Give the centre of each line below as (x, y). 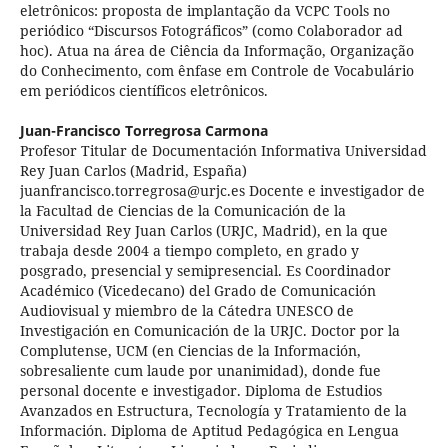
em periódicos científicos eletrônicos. (143, 91)
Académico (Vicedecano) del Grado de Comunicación (197, 291)
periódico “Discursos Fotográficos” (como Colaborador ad (211, 31)
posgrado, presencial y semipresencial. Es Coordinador (205, 271)
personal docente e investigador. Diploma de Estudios (200, 391)
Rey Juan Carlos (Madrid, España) (133, 171)
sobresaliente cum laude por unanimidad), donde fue (200, 371)
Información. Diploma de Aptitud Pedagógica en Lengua (209, 431)
